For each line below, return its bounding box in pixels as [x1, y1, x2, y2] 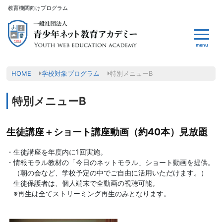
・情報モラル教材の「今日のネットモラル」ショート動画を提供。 [6, 158, 215, 166]
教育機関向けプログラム [8, 4, 68, 11]
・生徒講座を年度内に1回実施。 [6, 147, 108, 156]
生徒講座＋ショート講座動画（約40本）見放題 [6, 125, 208, 138]
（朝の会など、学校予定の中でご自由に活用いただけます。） [6, 168, 208, 177]
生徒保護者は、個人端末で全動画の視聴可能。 [6, 178, 160, 187]
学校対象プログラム [42, 69, 100, 77]
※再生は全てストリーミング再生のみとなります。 [6, 189, 171, 198]
